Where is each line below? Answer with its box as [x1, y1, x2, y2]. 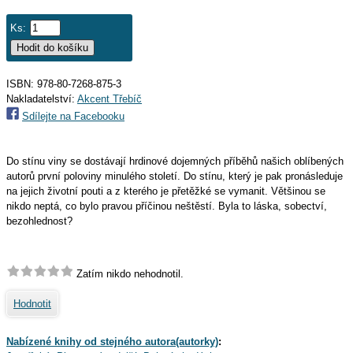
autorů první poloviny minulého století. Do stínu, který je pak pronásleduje [6, 170, 343, 182]
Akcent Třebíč [77, 93, 142, 105]
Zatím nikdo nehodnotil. [73, 268, 184, 280]
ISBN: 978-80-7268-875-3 [6, 78, 121, 90]
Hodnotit [13, 298, 51, 310]
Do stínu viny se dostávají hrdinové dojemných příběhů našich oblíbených [6, 155, 344, 167]
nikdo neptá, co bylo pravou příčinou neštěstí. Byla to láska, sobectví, [6, 200, 327, 212]
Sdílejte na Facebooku [22, 110, 124, 122]
